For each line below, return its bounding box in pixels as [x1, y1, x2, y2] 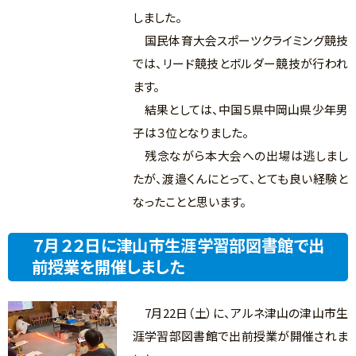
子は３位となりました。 [132, 124, 249, 141]
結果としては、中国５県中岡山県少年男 [132, 101, 348, 118]
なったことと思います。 [132, 193, 246, 211]
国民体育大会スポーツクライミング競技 [132, 32, 348, 49]
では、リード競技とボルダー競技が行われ [132, 55, 348, 72]
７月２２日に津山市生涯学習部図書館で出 [32, 233, 324, 257]
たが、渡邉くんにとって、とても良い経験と [132, 170, 348, 188]
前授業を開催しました [32, 254, 184, 279]
